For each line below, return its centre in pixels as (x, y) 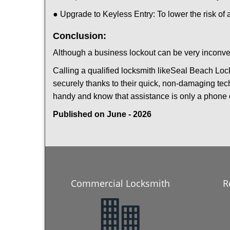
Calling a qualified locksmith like (112, 71)
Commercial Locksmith (120, 183)
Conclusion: (80, 36)
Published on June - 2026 (102, 114)
